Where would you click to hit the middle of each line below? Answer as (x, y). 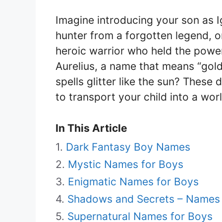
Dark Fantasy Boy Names (128, 147)
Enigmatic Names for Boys (133, 181)
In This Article (91, 128)
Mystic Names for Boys (126, 164)
